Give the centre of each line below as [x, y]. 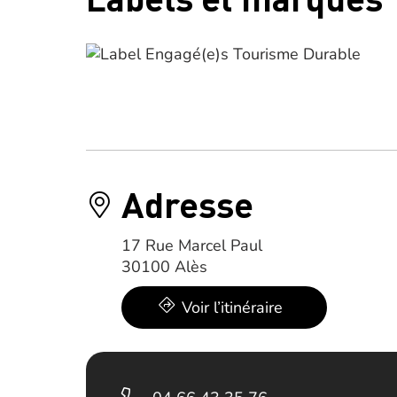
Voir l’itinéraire [232, 307]
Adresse [187, 203]
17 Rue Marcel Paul [192, 245]
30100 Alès [164, 267]
